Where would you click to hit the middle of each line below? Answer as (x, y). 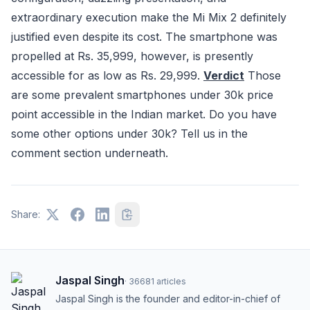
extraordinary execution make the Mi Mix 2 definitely (149, 18)
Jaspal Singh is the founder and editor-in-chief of (168, 299)
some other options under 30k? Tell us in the (129, 134)
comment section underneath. (90, 153)
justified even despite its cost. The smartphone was (144, 37)
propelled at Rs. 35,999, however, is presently (132, 56)
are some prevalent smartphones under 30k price (142, 95)
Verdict (224, 76)
